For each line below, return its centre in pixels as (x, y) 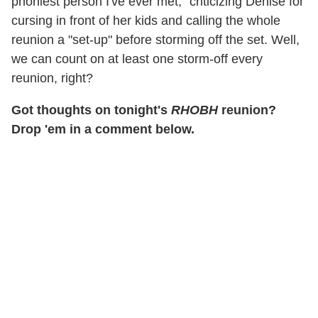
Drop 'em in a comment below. (103, 130)
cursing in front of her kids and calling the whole (146, 21)
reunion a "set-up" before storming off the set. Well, (155, 40)
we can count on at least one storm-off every (137, 59)
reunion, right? (52, 78)
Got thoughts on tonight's (91, 110)
